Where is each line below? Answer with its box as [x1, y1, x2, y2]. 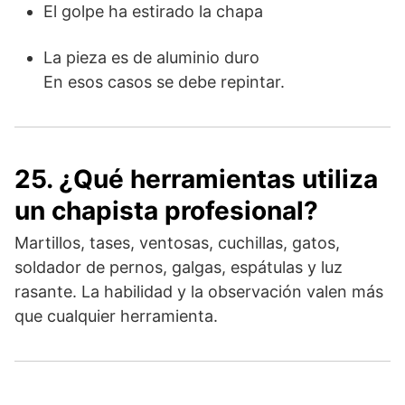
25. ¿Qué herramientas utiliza [14, 163, 378, 194]
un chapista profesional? [14, 194, 318, 226]
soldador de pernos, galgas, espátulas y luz [14, 257, 343, 277]
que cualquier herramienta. [14, 306, 218, 325]
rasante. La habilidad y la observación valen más [14, 281, 383, 301]
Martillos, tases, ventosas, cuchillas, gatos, [14, 232, 340, 252]
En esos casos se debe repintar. [43, 71, 285, 91]
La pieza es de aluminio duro [43, 47, 259, 67]
